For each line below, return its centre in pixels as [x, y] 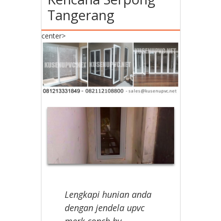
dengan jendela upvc [105, 207]
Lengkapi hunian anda [108, 194]
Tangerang [81, 15]
